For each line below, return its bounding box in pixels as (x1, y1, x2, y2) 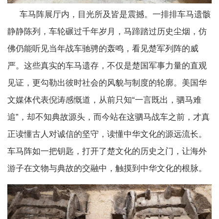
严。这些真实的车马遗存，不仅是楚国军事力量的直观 (7, 61, 207, 71)
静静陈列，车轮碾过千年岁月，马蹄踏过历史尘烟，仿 (7, 27, 207, 37)
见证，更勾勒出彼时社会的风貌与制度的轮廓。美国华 (7, 78, 207, 88)
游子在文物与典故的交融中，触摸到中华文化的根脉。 (7, 164, 207, 174)
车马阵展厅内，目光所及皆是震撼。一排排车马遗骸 (7, 10, 211, 20)
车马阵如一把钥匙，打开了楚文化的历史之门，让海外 (7, 147, 207, 156)
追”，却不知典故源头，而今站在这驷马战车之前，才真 (7, 112, 210, 122)
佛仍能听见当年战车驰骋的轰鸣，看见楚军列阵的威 (7, 44, 198, 54)
